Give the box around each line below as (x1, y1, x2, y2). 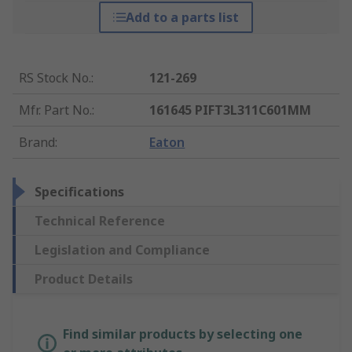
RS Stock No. (19, 69, 91, 87)
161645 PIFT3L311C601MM (149, 101, 312, 119)
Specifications (35, 183, 124, 201)
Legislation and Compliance (35, 241, 210, 259)
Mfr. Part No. (19, 101, 92, 119)
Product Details (35, 270, 133, 288)
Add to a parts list (125, 9, 239, 27)
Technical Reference (35, 212, 165, 230)
